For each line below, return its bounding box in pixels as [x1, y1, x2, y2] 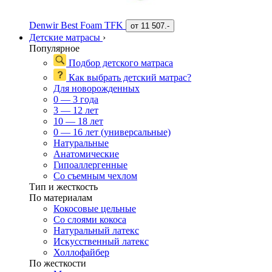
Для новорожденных [53, 83, 140, 94]
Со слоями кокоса [53, 214, 126, 225]
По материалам [29, 192, 92, 203]
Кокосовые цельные [53, 203, 136, 214]
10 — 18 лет [53, 116, 103, 127]
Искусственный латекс [53, 236, 149, 247]
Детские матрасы [29, 32, 103, 43]
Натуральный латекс [53, 225, 139, 236]
